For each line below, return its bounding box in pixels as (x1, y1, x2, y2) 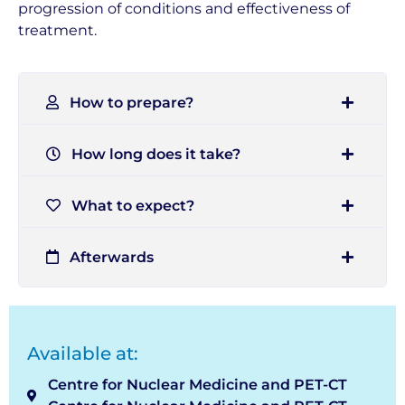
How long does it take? (61, 145, 240, 163)
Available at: (27, 343, 138, 365)
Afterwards (59, 248, 154, 266)
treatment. (18, 22, 97, 39)
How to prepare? (59, 93, 193, 111)
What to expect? (61, 196, 194, 214)
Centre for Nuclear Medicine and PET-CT (47, 376, 347, 394)
